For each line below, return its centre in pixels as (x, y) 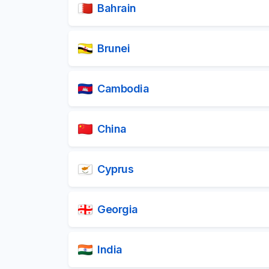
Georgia (118, 209)
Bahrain (117, 8)
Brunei (113, 48)
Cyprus (115, 169)
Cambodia (123, 88)
